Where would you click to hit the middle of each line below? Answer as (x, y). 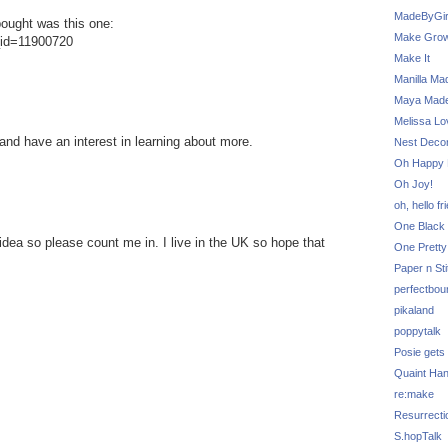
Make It (412, 58)
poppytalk (417, 331)
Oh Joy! (413, 184)
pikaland (414, 310)
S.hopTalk (418, 436)
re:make (414, 394)
